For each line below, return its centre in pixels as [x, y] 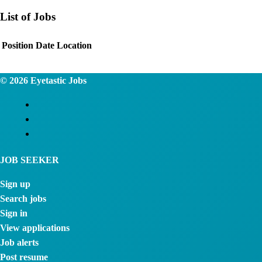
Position [18, 45]
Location [74, 45]
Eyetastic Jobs [57, 80]
